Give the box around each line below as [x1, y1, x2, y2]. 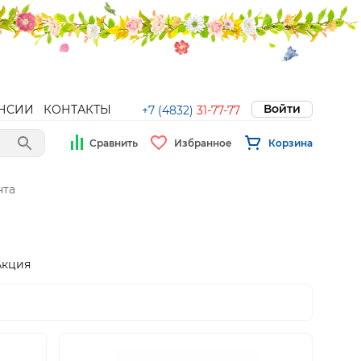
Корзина [268, 136, 313, 149]
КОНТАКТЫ [44, 102, 111, 117]
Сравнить [89, 136, 138, 149]
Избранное [174, 136, 232, 149]
